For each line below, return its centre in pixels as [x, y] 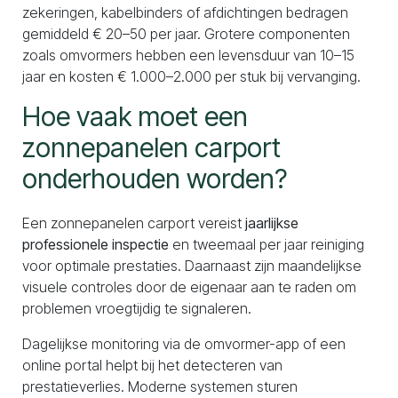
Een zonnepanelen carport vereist [134, 223]
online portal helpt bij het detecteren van [152, 365]
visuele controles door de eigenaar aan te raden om [189, 287]
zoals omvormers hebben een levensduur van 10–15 [188, 55]
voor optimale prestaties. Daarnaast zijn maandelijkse [192, 266]
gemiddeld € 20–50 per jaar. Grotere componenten [186, 34]
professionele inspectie [96, 244]
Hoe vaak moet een [135, 116]
